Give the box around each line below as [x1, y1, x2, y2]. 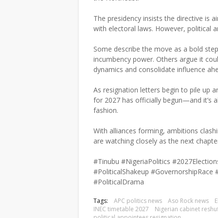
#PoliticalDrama [93, 177, 144, 186]
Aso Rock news [168, 197, 209, 205]
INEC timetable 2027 [93, 205, 149, 213]
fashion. [93, 106, 118, 115]
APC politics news [114, 197, 162, 205]
